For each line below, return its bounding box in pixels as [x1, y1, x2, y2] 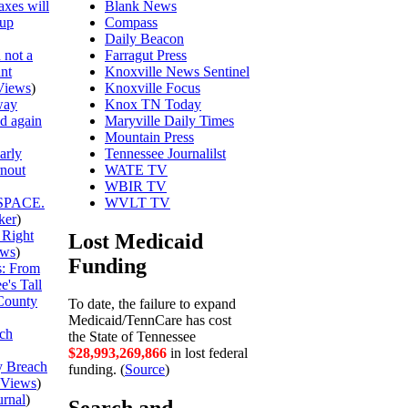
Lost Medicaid [68, 229, 203, 253]
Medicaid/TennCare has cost [68, 312, 231, 329]
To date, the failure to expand [68, 296, 236, 312]
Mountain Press [105, 128, 194, 145]
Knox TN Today [105, 96, 201, 112]
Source [125, 362, 165, 378]
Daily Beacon [105, 30, 184, 46]
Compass [105, 14, 158, 30]
